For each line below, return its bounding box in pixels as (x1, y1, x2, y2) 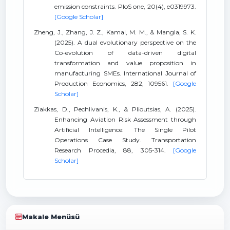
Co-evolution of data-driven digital (54, 49, 196, 56)
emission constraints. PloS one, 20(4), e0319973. (54, 3, 196, 10)
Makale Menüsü (22, 213, 80, 221)
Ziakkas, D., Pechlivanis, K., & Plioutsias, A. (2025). (34, 105, 196, 113)
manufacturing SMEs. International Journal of (54, 69, 196, 77)
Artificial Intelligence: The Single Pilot (54, 126, 196, 133)
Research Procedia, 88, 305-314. (54, 146, 173, 154)
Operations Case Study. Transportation (54, 136, 196, 144)
